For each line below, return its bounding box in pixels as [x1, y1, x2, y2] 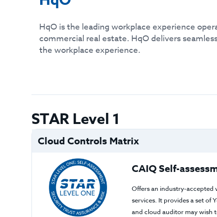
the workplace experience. [39, 44, 141, 56]
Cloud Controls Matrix [37, 134, 139, 147]
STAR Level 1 [31, 109, 120, 130]
